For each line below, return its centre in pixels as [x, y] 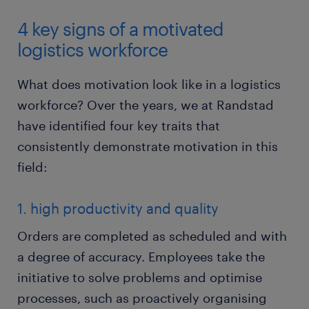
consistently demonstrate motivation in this [148, 146]
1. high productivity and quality [118, 208]
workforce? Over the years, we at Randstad [146, 104]
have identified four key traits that [119, 125]
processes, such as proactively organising [142, 298]
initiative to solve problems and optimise [140, 277]
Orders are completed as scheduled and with [152, 236]
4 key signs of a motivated [120, 28]
